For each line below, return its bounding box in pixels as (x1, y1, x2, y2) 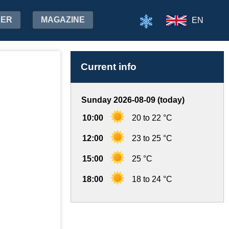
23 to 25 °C (132, 134, 172, 143)
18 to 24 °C (132, 175, 172, 184)
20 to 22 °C (132, 113, 172, 122)
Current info (81, 61, 136, 72)
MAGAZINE (41, 15, 85, 24)
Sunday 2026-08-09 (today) (81, 96, 185, 104)
